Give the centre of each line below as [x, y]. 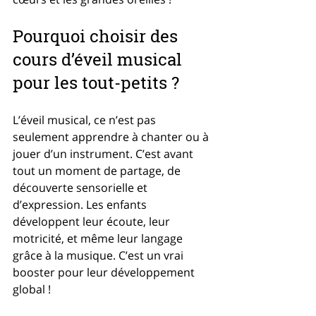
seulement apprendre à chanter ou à [112, 137]
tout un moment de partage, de [98, 171]
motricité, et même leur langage [99, 238]
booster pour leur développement [105, 272]
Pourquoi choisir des [97, 36]
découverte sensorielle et [81, 188]
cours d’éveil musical [99, 59]
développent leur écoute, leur [93, 221]
